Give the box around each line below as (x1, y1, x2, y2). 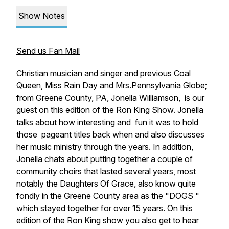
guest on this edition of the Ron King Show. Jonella (16, 105, 203, 115)
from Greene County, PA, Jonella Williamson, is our (16, 93, 204, 103)
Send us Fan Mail (16, 45, 80, 56)
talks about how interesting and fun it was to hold (16, 117, 198, 127)
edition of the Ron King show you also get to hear (16, 215, 199, 225)
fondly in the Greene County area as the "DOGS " (16, 191, 199, 201)
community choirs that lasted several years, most (16, 166, 196, 176)
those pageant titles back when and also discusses (16, 129, 204, 140)
